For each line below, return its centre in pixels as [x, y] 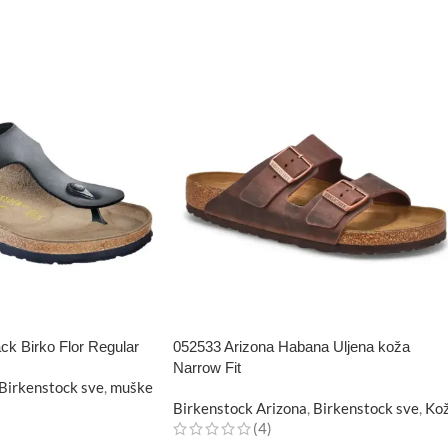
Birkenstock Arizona [240, 408]
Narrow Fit [207, 368]
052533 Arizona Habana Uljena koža [291, 347]
